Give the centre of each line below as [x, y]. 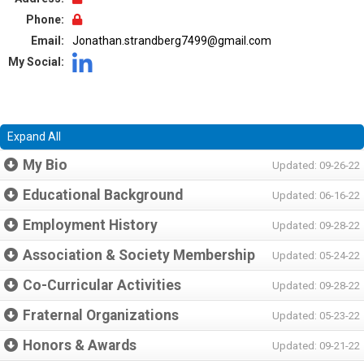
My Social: [36, 62]
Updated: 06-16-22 [316, 195]
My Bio [45, 165]
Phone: [45, 19]
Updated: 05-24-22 [316, 256]
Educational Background [103, 195]
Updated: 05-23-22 [316, 316]
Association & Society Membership [139, 255]
